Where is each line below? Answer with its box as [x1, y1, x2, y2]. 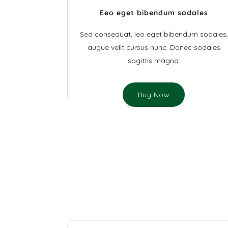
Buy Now [137, 90, 170, 99]
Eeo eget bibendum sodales [99, 8, 208, 17]
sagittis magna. [127, 56, 180, 65]
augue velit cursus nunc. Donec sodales [87, 43, 220, 52]
